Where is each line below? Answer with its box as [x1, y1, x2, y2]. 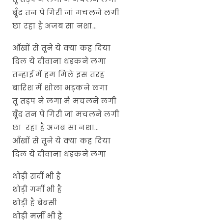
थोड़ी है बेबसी [12, 197, 57, 208]
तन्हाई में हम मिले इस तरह [12, 69, 107, 80]
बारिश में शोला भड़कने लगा [12, 82, 110, 93]
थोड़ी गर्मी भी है [12, 184, 62, 194]
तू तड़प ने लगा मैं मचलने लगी [12, 95, 119, 106]
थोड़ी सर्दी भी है [12, 170, 61, 181]
